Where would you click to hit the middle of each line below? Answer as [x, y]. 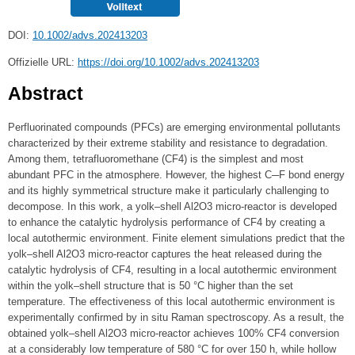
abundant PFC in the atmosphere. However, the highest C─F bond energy [176, 175]
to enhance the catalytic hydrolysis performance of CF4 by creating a [166, 223]
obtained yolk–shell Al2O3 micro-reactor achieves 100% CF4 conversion [174, 334]
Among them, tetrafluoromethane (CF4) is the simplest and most [156, 159]
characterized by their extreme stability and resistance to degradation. [168, 143]
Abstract [46, 94]
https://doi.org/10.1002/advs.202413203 [168, 63]
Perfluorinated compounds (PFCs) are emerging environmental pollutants [174, 128]
